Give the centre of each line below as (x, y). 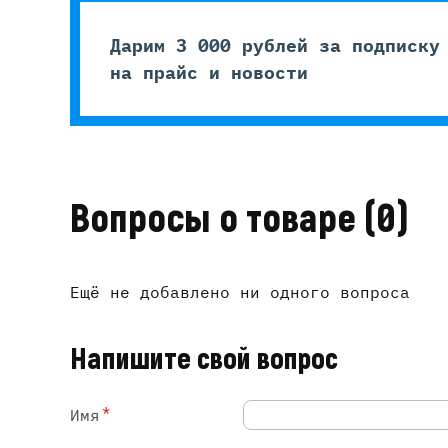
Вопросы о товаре (217, 219)
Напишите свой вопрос (204, 359)
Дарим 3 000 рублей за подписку (275, 45)
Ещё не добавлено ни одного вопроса (240, 291)
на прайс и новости (209, 72)
